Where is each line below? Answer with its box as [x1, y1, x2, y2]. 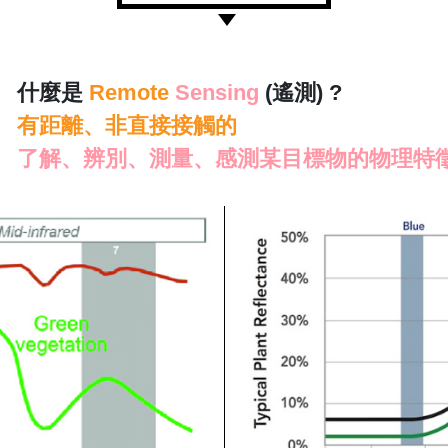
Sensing [175, 79, 260, 105]
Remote [89, 79, 170, 105]
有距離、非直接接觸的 [17, 112, 238, 138]
